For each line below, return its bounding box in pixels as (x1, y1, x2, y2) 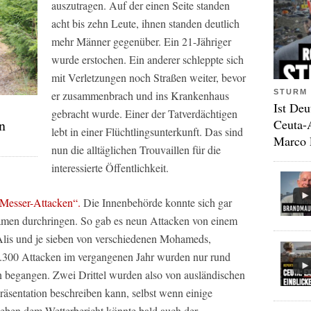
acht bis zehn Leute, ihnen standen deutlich (51, 16, 239, 31)
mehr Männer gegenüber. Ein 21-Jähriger (51, 34, 231, 49)
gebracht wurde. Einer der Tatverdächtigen (51, 106, 237, 121)
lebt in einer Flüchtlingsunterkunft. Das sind (51, 124, 243, 139)
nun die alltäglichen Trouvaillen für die (51, 142, 221, 157)
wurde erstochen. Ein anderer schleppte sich (51, 52, 244, 67)
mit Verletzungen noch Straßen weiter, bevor (51, 70, 246, 85)
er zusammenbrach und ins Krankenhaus (51, 88, 229, 103)
